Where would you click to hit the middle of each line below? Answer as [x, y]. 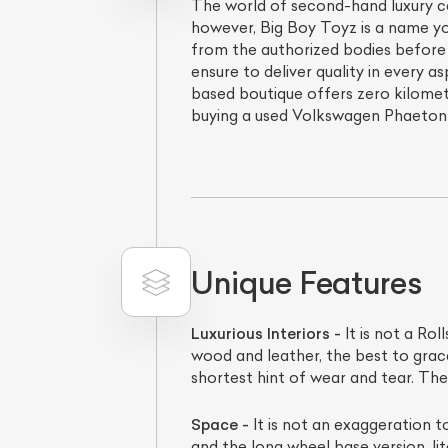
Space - [219, 425]
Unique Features [306, 283]
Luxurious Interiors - [265, 334]
